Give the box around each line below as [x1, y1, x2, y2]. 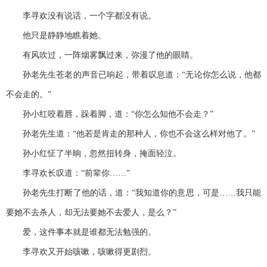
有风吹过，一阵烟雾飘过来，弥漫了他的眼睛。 [6, 51, 198, 60]
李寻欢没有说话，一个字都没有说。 [6, 11, 156, 21]
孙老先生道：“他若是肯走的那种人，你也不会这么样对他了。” [6, 129, 255, 139]
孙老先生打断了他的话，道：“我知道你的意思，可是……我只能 [6, 188, 261, 198]
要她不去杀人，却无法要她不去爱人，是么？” [6, 208, 176, 218]
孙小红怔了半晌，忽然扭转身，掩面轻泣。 [6, 149, 181, 159]
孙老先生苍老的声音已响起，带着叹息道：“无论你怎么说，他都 [6, 70, 261, 80]
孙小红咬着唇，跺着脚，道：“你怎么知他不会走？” [6, 110, 213, 119]
